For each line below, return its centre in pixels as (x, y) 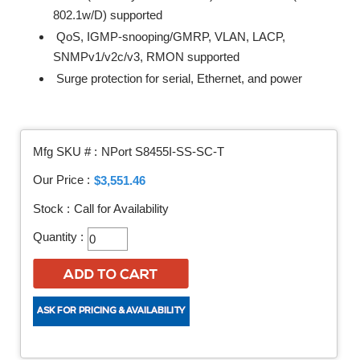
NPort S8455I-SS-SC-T (163, 152)
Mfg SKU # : (65, 152)
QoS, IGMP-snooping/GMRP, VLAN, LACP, (169, 37)
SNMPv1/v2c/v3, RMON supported (146, 57)
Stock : (51, 209)
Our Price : (61, 180)
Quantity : (58, 237)
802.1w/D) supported (108, 15)
